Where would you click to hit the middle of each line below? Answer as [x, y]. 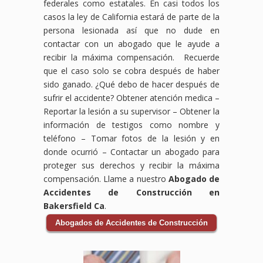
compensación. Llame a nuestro [106, 178]
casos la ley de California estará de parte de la [131, 16]
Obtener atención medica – [168, 97]
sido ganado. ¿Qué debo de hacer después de [131, 84]
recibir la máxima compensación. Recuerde [131, 57]
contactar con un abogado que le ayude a [131, 43]
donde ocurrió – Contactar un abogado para [131, 151]
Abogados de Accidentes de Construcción [131, 222]
